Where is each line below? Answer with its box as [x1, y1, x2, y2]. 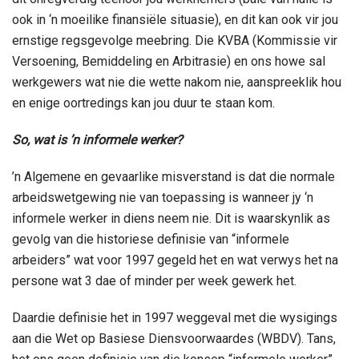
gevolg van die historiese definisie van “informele [12, 231, 289, 247]
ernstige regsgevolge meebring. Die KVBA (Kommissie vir [12, 32, 337, 48]
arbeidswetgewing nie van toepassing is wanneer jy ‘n [12, 189, 313, 205]
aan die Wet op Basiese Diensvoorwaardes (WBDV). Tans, [12, 330, 336, 346]
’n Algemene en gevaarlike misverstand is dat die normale [12, 168, 335, 184]
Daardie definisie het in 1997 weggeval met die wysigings [12, 309, 337, 325]
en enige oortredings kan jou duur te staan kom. [12, 95, 275, 111]
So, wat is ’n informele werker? [12, 131, 183, 147]
